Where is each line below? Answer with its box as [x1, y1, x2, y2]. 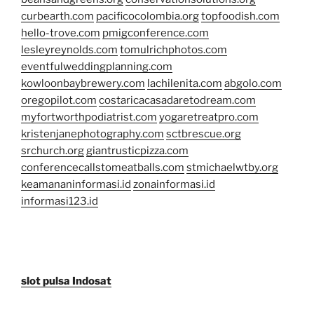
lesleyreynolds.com [21, 43, 118, 57]
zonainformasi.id [133, 178, 215, 191]
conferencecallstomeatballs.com [21, 161, 184, 175]
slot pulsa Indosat [21, 275, 111, 288]
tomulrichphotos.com [120, 43, 227, 57]
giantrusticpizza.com [86, 144, 189, 158]
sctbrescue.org [166, 128, 241, 141]
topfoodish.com [201, 10, 280, 23]
